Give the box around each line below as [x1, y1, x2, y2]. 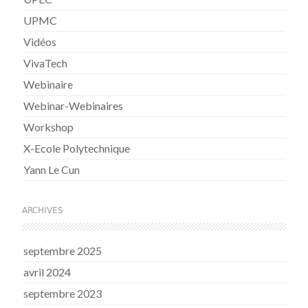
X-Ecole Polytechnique [23, 141, 131, 155]
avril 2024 [23, 265, 71, 278]
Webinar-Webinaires [23, 98, 124, 112]
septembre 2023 [23, 286, 102, 300]
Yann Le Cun [23, 162, 80, 176]
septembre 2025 [23, 243, 102, 257]
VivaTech [23, 56, 68, 69]
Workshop [23, 120, 74, 133]
